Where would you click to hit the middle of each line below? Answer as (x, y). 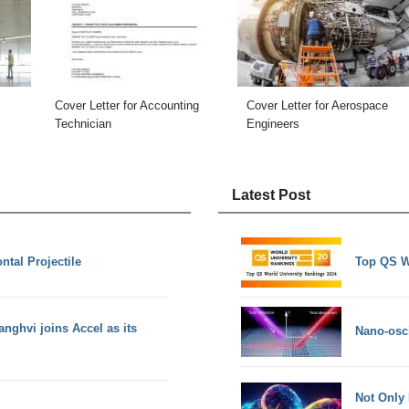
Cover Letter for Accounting (126, 105)
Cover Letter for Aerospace (317, 105)
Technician (83, 123)
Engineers (273, 123)
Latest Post (271, 195)
